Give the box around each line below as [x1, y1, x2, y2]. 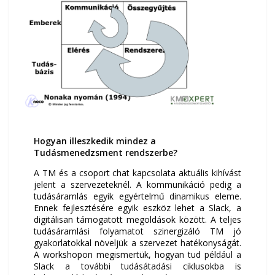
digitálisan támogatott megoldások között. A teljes [34, 214, 241, 226]
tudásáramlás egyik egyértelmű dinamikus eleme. [34, 190, 241, 203]
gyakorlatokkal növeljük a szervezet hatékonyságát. [34, 237, 241, 249]
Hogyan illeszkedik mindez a [34, 135, 156, 147]
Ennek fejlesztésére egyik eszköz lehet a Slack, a [34, 202, 241, 214]
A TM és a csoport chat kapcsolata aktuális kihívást [34, 167, 241, 179]
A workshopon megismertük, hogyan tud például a [34, 249, 241, 261]
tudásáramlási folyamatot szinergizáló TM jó [34, 225, 241, 238]
